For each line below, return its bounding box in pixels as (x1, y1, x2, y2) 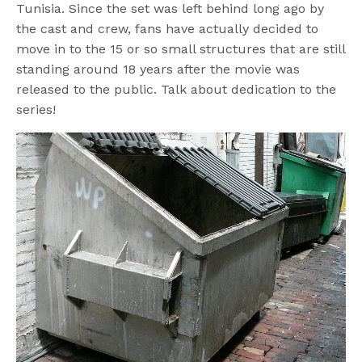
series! (16, 102, 56, 118)
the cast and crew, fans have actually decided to (16, 21, 319, 37)
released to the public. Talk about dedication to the (16, 82, 337, 98)
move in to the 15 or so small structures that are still (16, 41, 346, 57)
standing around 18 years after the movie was (16, 61, 301, 78)
